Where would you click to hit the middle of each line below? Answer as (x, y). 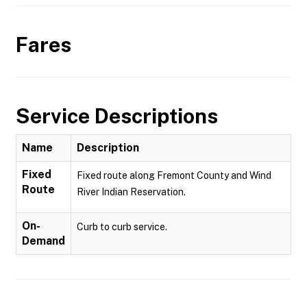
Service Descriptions (117, 116)
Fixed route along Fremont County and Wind (174, 175)
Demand (44, 241)
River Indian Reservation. (131, 192)
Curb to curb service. (122, 227)
